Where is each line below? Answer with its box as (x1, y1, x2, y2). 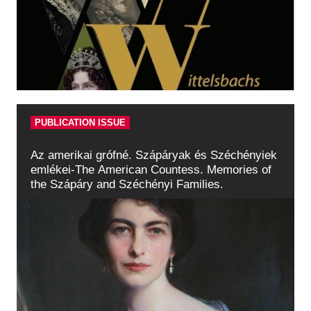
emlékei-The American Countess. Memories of (31, 163, 271, 176)
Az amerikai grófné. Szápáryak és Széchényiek (31, 149, 277, 162)
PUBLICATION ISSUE (35, 117, 126, 128)
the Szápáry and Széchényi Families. (31, 178, 224, 191)
